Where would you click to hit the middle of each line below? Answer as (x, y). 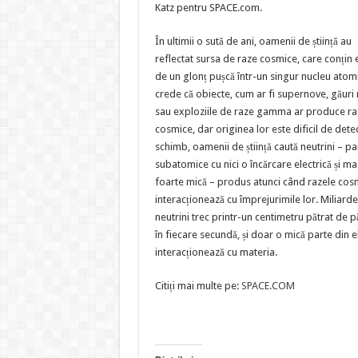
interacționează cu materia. (216, 252)
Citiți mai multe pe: (198, 286)
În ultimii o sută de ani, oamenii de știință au (253, 41)
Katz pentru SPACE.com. (208, 8)
